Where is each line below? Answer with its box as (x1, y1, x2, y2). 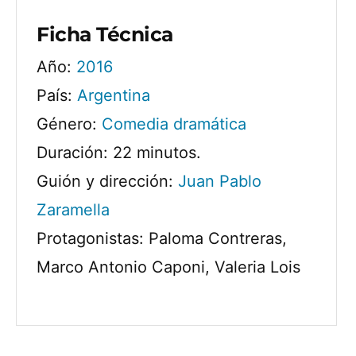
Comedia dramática (102, 114, 246, 133)
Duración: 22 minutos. (37, 143, 201, 162)
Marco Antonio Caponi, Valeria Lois (37, 257, 300, 277)
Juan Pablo (178, 172, 261, 191)
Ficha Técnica (37, 22, 173, 46)
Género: (37, 114, 102, 133)
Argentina (77, 86, 150, 105)
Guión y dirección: (37, 172, 178, 191)
